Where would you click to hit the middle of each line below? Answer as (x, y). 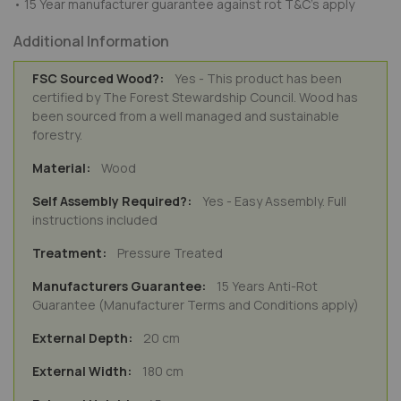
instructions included (95, 219)
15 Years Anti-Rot (267, 286)
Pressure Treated (170, 252)
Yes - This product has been (258, 78)
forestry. (57, 134)
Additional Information (91, 41)
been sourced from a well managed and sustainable (186, 115)
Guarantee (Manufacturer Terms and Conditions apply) (196, 304)
